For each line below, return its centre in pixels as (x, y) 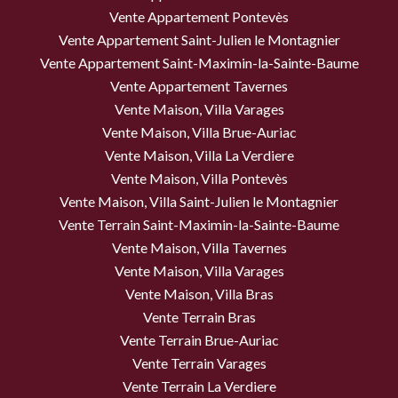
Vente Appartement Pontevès (199, 17)
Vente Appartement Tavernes (199, 86)
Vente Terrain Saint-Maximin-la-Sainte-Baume (199, 225)
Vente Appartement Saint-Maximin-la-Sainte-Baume (199, 63)
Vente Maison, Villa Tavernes (199, 248)
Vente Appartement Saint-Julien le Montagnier (199, 40)
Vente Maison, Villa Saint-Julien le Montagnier (199, 202)
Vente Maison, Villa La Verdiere (199, 155)
